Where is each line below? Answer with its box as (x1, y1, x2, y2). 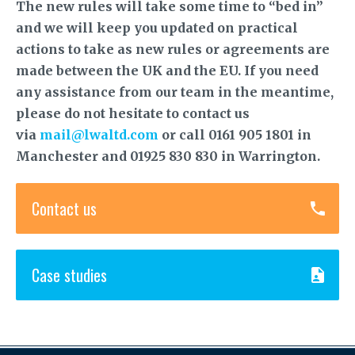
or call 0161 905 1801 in (158, 126, 311, 143)
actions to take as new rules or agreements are (16, 40, 330, 57)
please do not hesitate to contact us (16, 105, 250, 121)
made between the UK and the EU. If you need (16, 62, 319, 78)
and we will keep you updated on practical (16, 19, 298, 36)
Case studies (32, 262, 107, 287)
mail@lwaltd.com (40, 126, 158, 143)
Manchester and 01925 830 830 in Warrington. (16, 147, 320, 164)
